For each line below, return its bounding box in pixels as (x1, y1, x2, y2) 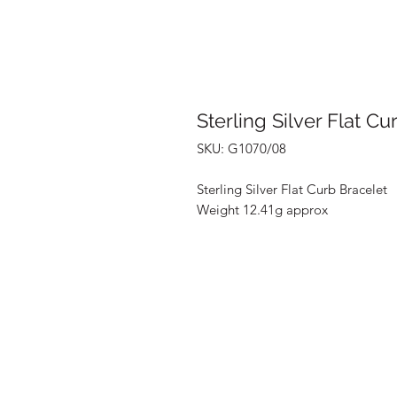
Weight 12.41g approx (197, 201, 328, 218)
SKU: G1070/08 (197, 140, 286, 157)
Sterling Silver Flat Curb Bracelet (197, 181, 387, 198)
